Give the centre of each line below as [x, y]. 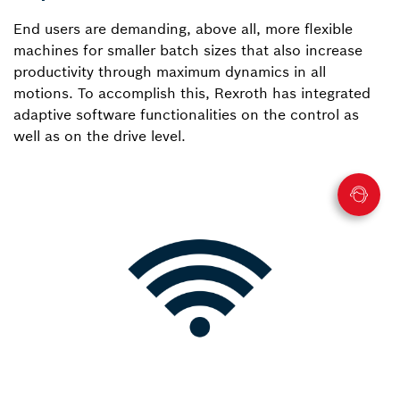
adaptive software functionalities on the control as [186, 114]
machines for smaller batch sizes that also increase [188, 50]
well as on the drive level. [100, 135]
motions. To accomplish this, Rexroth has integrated [192, 92]
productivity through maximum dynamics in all [170, 71]
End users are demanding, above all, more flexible [183, 28]
